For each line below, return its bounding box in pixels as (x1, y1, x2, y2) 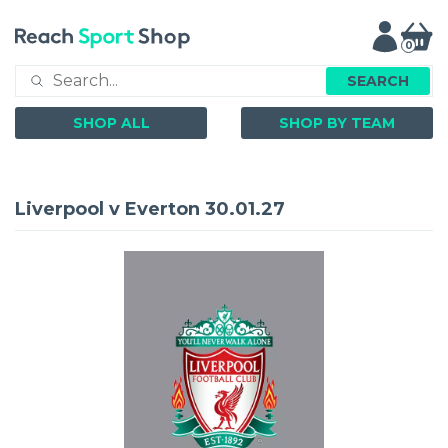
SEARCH (347, 72, 409, 90)
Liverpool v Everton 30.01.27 (15, 198, 285, 221)
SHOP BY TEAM (278, 114, 395, 133)
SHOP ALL (72, 114, 150, 133)
